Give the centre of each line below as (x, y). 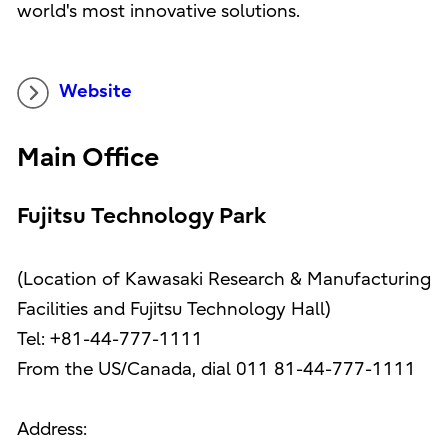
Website (95, 92)
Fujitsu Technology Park (141, 216)
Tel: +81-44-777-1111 (109, 340)
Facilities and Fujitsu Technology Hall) (173, 310)
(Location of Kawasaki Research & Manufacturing (223, 280)
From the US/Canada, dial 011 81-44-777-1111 (216, 370)
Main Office (87, 158)
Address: (51, 430)
